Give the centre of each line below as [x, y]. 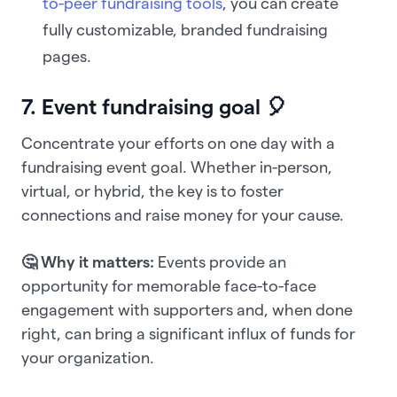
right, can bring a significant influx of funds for [188, 334]
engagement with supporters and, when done [187, 310]
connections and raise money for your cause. [184, 215]
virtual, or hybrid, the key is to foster [152, 191]
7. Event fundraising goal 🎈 [154, 107]
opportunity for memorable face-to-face [169, 286]
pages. [67, 57]
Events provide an [222, 262]
